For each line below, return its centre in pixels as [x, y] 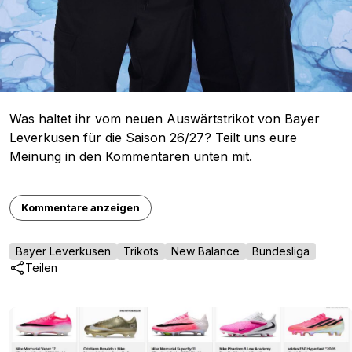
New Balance [205, 251]
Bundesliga [281, 251]
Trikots [141, 251]
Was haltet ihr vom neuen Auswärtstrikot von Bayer [165, 118]
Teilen [41, 268]
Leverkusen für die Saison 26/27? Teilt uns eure [153, 137]
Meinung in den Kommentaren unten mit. [131, 156]
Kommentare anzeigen [81, 207]
